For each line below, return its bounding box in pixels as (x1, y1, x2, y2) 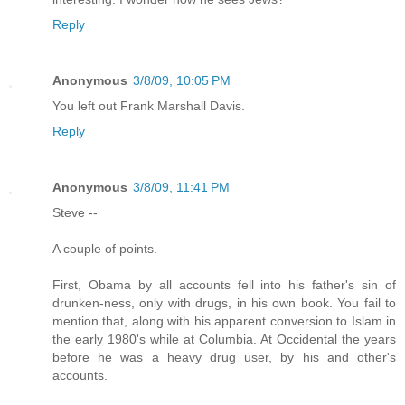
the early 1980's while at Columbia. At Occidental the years (52, 331, 396, 346)
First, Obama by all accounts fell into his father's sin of (52, 277, 396, 292)
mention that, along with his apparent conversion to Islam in (52, 313, 396, 328)
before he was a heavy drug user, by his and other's (52, 349, 396, 364)
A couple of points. (52, 240, 157, 256)
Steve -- (52, 204, 98, 220)
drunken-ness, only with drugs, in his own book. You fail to (52, 295, 396, 310)
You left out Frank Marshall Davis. (52, 98, 245, 113)
